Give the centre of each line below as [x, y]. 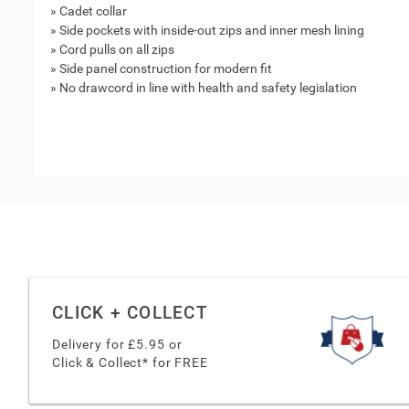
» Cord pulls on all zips [112, 49]
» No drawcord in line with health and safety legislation [203, 88]
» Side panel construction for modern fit [161, 68]
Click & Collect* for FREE [130, 362]
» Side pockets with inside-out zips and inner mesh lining [207, 30]
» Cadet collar [88, 11]
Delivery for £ [94, 344]
